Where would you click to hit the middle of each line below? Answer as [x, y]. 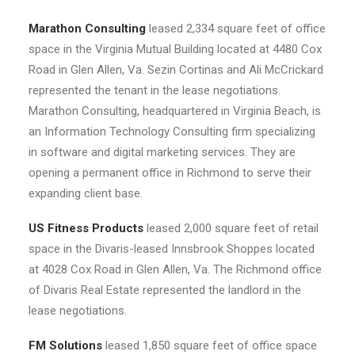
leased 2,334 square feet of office [237, 29]
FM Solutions [67, 345]
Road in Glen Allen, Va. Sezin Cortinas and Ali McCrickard [176, 70]
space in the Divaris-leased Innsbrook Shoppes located [172, 249]
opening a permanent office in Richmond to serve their [170, 173]
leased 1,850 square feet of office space [211, 345]
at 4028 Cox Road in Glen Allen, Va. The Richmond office [175, 269]
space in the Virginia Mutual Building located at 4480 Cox [175, 49]
